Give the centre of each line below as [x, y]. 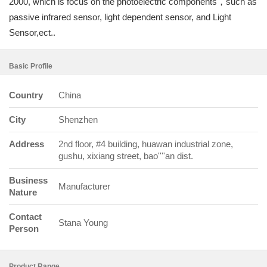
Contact [25, 217]
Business [28, 180]
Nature [23, 192]
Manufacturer [84, 186]
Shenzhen [78, 119]
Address [27, 144]
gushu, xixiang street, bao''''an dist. [126, 156]
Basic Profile [31, 66]
